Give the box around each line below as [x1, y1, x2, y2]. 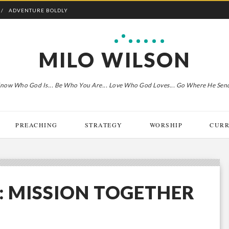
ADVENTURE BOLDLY [9, 7, 68, 13]
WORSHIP [149, 121, 183, 129]
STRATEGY [84, 121, 123, 129]
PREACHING [15, 121, 58, 129]
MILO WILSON [38, 48, 191, 72]
